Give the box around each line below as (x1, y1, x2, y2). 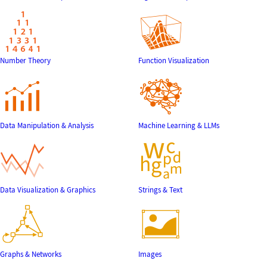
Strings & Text (138, 184, 183, 195)
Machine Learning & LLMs (138, 120, 220, 131)
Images (138, 249, 162, 259)
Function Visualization (138, 55, 210, 66)
